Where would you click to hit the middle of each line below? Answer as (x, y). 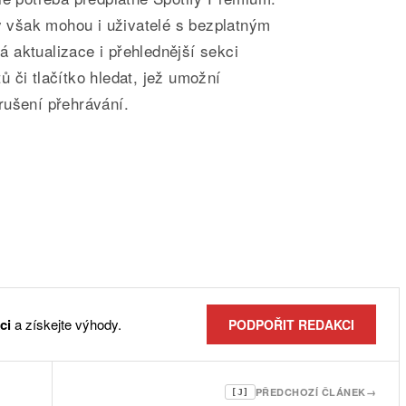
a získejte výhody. (66, 324)
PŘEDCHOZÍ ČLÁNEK (310, 392)
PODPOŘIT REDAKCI (291, 324)
